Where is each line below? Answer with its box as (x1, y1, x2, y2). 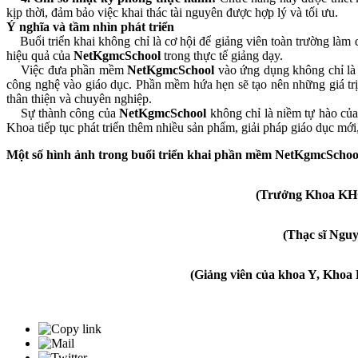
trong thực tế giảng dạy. (161, 48, 283, 62)
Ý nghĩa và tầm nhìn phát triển (6, 19, 174, 34)
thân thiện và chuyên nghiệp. (6, 91, 152, 105)
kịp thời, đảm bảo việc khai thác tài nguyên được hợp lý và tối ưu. (6, 5, 338, 19)
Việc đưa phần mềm (6, 62, 127, 77)
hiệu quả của (6, 48, 74, 62)
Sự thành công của (6, 105, 120, 120)
